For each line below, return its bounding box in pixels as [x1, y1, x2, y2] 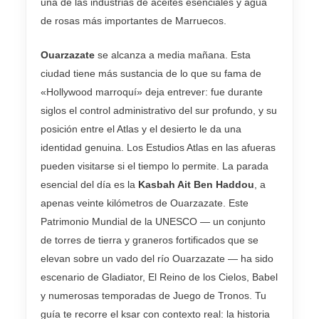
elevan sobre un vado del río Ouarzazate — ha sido [41, 253, 273, 265]
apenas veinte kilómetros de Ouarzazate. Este [41, 197, 249, 209]
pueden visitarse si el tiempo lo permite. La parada [41, 160, 268, 172]
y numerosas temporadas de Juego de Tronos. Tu [41, 290, 266, 302]
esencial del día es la [41, 179, 138, 191]
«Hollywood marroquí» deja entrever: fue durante [41, 86, 263, 98]
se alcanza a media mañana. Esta [95, 49, 251, 61]
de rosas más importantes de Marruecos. [41, 15, 226, 27]
